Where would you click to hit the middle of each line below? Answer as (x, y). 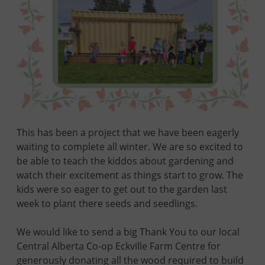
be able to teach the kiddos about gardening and (125, 161)
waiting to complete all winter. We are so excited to (130, 147)
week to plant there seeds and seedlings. (107, 203)
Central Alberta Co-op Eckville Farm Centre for (119, 246)
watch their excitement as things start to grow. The (130, 175)
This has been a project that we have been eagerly (128, 132)
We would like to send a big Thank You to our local (128, 232)
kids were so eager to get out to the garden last (122, 189)
